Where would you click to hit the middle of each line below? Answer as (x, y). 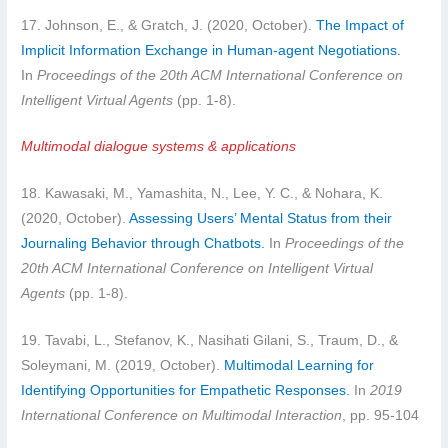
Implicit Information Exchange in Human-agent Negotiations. (211, 50)
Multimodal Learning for (299, 366)
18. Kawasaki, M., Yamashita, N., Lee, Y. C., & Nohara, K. (202, 194)
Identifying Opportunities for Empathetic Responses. (188, 391)
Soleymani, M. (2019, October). (123, 366)
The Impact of (358, 25)
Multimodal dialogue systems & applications (159, 147)
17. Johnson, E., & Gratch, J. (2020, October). (167, 25)
